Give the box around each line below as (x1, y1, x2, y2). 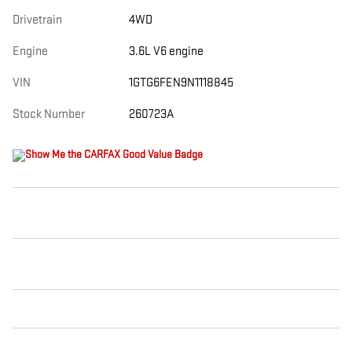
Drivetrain (13, 13, 62, 28)
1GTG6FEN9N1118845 (128, 75, 233, 91)
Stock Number (13, 107, 85, 123)
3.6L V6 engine (128, 44, 203, 60)
